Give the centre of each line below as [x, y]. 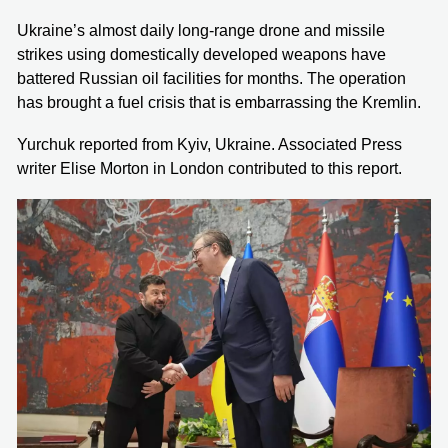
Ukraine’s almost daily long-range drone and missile [201, 30]
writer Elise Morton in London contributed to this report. [209, 168]
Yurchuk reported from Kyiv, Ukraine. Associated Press [209, 144]
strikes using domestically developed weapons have [201, 54]
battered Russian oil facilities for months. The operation [211, 78]
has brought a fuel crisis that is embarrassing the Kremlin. [219, 102]
